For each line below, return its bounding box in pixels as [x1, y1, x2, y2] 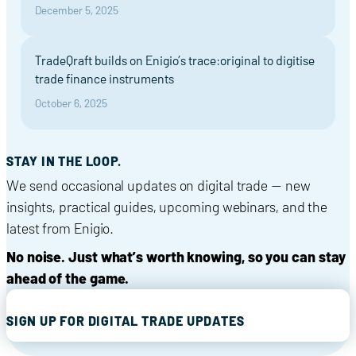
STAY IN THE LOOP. [6, 153, 122, 168]
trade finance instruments [35, 70, 174, 86]
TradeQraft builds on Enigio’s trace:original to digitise [35, 52, 315, 68]
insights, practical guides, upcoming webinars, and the [6, 197, 328, 215]
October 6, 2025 [35, 95, 107, 110]
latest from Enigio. [6, 219, 114, 237]
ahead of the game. [6, 269, 130, 287]
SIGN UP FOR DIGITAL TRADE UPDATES [6, 312, 245, 328]
